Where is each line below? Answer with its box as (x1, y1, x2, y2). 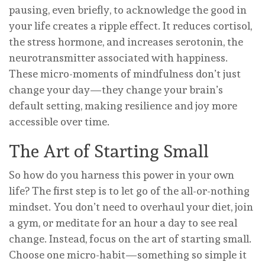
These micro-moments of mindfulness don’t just (9, 67, 241, 80)
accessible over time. (9, 115, 109, 128)
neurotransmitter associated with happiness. (9, 51, 228, 64)
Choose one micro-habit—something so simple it (9, 248, 247, 261)
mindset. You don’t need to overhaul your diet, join (9, 201, 253, 214)
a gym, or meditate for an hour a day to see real (9, 216, 237, 230)
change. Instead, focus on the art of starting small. (9, 232, 251, 245)
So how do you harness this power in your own (9, 169, 234, 182)
